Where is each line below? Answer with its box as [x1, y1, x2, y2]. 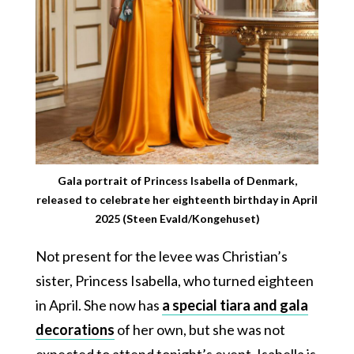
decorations [35, 321, 115, 339]
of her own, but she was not [114, 321, 285, 339]
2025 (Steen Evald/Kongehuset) [94, 212, 260, 226]
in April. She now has [35, 296, 162, 314]
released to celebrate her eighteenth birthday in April [36, 193, 318, 207]
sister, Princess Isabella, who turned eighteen [35, 272, 314, 290]
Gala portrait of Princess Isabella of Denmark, [57, 174, 297, 188]
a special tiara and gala [161, 296, 308, 314]
